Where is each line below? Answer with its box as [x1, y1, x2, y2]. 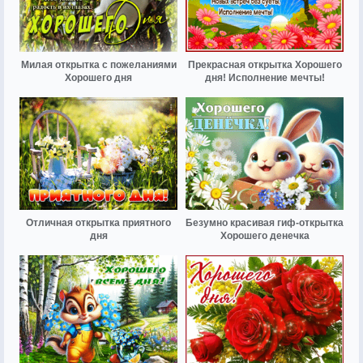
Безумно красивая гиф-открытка [186, 216, 344, 228]
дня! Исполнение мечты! [204, 71, 325, 83]
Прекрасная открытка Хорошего [187, 58, 342, 70]
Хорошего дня [65, 71, 132, 83]
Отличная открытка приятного [26, 216, 171, 228]
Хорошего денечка [220, 229, 310, 241]
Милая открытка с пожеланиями [20, 58, 177, 70]
